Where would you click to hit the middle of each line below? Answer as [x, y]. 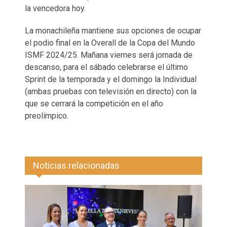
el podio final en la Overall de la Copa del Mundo [110, 43]
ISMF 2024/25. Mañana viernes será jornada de [109, 55]
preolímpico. [47, 116]
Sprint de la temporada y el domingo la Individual [111, 79]
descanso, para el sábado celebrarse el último [106, 67]
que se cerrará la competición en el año [94, 104]
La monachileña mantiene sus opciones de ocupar [113, 31]
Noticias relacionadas [76, 165]
